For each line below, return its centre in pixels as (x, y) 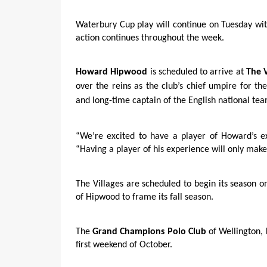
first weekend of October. (124, 245)
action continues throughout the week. (150, 38)
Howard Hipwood (112, 72)
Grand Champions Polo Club (149, 232)
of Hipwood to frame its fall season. (145, 198)
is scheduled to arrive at (197, 72)
